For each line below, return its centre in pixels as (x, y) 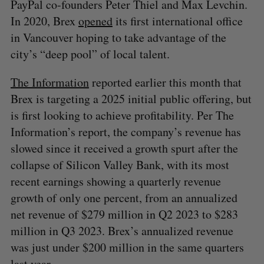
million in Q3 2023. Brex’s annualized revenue (122, 230)
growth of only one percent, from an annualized (124, 197)
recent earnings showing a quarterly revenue (115, 181)
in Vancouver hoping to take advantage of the (118, 37)
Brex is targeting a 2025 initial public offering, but (131, 98)
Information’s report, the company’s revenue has (126, 131)
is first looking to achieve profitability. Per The (122, 115)
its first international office (177, 21)
